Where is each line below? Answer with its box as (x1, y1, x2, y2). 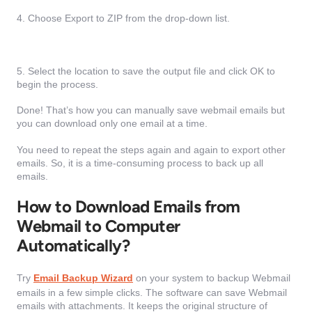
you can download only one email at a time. (17, 118, 208, 130)
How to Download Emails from (17, 196, 240, 217)
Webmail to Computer (17, 215, 180, 236)
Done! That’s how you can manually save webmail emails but (17, 104, 285, 116)
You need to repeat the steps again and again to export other (17, 143, 286, 155)
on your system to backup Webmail (133, 272, 290, 283)
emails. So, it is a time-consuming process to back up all (17, 157, 263, 169)
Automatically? (17, 235, 130, 256)
